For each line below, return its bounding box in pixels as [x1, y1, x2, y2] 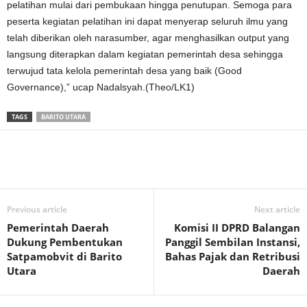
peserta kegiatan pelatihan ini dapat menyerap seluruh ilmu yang [7, 15, 288, 27]
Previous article [7, 203, 67, 215]
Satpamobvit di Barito [7, 249, 122, 263]
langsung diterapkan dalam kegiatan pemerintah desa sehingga [7, 48, 283, 60]
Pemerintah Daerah [7, 220, 109, 234]
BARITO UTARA [41, 112, 86, 121]
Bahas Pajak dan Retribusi [165, 249, 300, 263]
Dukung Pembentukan [7, 234, 123, 249]
